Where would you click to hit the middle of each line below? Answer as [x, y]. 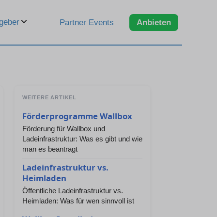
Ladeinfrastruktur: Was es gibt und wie [82, 139]
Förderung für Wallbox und [64, 129]
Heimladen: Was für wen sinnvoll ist [78, 201]
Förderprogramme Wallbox [77, 116]
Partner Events [87, 22]
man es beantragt [50, 149]
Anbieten [154, 22]
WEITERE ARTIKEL [49, 97]
